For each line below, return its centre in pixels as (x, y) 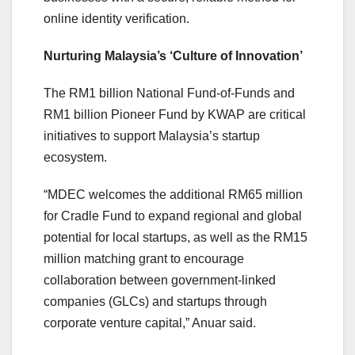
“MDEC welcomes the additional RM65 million (173, 195)
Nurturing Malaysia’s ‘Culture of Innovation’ (173, 56)
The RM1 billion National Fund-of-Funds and (169, 94)
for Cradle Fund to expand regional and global (173, 216)
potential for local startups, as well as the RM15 (176, 238)
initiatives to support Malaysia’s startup (152, 136)
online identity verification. (116, 19)
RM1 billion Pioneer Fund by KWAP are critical (175, 115)
